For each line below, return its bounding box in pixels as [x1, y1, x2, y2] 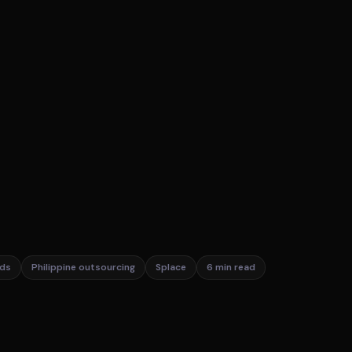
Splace [156, 261, 186, 273]
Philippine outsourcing [31, 261, 135, 273]
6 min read [207, 261, 255, 273]
